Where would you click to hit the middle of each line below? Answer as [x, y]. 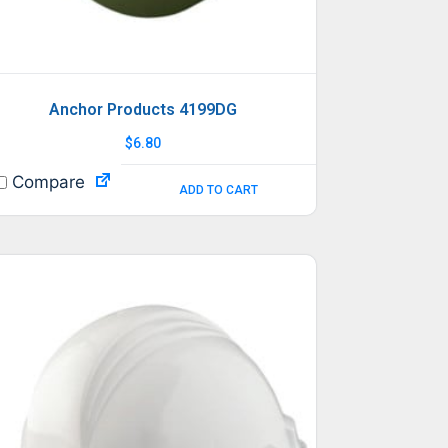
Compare [46, 181]
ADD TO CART [219, 189]
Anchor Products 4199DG [142, 109]
